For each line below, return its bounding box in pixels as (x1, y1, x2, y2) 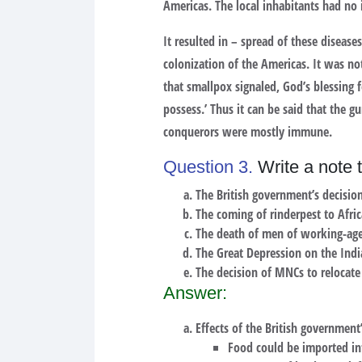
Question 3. (163, 157, 258, 177)
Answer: (163, 283, 232, 303)
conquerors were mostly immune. (163, 123, 332, 141)
